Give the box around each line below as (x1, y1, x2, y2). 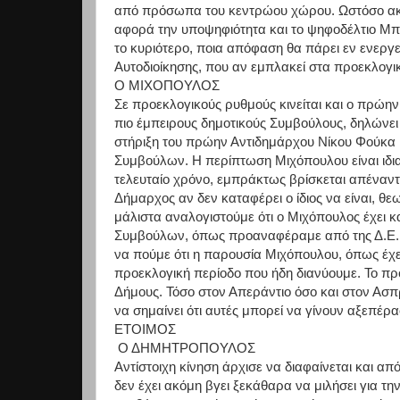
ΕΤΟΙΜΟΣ (114, 321, 176, 337)
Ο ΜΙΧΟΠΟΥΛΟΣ (114, 77, 220, 93)
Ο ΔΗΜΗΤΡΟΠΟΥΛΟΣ (114, 339, 255, 355)
